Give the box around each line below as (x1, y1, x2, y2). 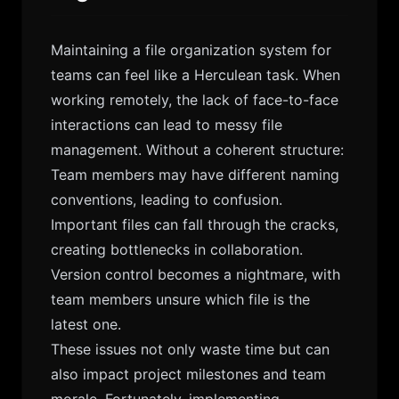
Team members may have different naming (51, 166, 339, 183)
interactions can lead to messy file (51, 116, 282, 134)
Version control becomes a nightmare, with (51, 265, 340, 283)
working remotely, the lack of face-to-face (51, 91, 338, 109)
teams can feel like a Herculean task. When (51, 66, 340, 84)
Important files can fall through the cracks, (51, 216, 338, 233)
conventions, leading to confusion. (51, 191, 282, 208)
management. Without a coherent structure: (51, 141, 344, 159)
